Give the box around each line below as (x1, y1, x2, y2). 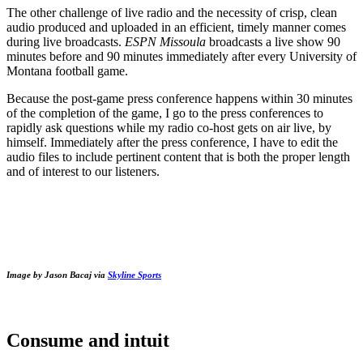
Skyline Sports (108, 269, 161, 280)
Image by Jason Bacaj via (6, 269, 108, 280)
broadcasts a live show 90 (209, 35, 340, 49)
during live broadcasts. (6, 35, 125, 49)
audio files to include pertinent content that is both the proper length (6, 150, 350, 164)
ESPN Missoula (125, 35, 206, 49)
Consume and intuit (6, 329, 169, 351)
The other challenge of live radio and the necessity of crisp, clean (6, 6, 337, 20)
